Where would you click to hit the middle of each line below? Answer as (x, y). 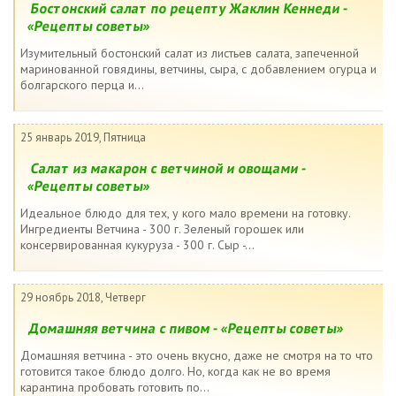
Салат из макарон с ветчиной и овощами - (168, 168)
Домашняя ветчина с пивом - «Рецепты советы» (187, 328)
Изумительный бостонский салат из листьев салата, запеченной (190, 53)
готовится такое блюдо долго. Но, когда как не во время (175, 371)
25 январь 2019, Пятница (83, 137)
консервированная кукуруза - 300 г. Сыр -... (137, 245)
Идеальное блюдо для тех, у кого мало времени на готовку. (185, 213)
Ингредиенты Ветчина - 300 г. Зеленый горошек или (162, 229)
